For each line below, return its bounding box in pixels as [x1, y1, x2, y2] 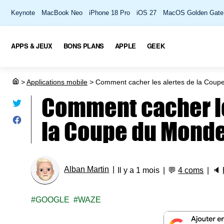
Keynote [11, 9, 35, 16]
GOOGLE [35, 195, 70, 204]
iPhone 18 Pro [89, 9, 130, 16]
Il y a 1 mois [117, 165, 160, 174]
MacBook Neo [41, 9, 82, 16]
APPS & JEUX [11, 40, 52, 50]
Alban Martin [64, 165, 109, 174]
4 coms [178, 165, 204, 174]
